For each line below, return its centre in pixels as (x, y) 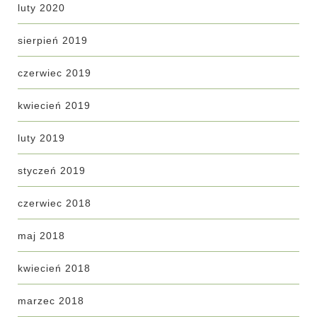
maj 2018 (41, 236)
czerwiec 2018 (54, 203)
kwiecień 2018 (54, 268)
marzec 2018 (51, 301)
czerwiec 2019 (54, 73)
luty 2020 (41, 8)
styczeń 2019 (52, 171)
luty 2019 (41, 138)
